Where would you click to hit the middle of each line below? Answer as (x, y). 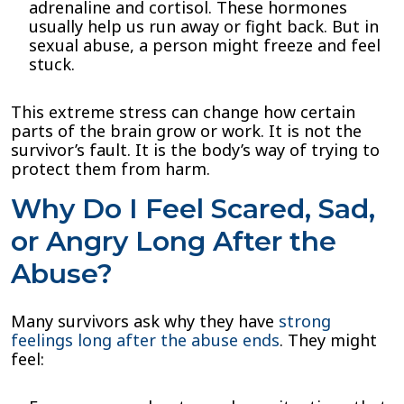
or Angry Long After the (174, 241)
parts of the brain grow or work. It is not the (186, 131)
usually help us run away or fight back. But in (204, 26)
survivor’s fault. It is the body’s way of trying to (195, 150)
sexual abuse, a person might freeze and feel (205, 45)
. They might (328, 340)
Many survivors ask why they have (145, 321)
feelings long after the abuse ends (145, 340)
